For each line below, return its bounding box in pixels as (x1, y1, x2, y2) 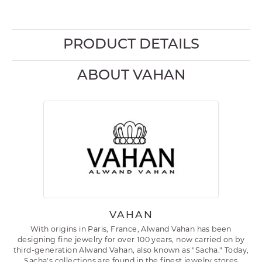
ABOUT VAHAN (77, 69, 185, 83)
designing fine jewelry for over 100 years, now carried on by (18, 237, 244, 244)
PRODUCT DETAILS (63, 38, 199, 52)
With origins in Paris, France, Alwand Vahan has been (30, 226, 232, 233)
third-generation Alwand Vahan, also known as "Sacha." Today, (13, 247, 249, 254)
